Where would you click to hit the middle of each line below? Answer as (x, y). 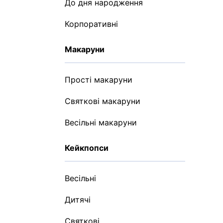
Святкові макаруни (103, 101)
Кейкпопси (87, 148)
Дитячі (78, 200)
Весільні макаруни (101, 122)
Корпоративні (91, 24)
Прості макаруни (99, 80)
